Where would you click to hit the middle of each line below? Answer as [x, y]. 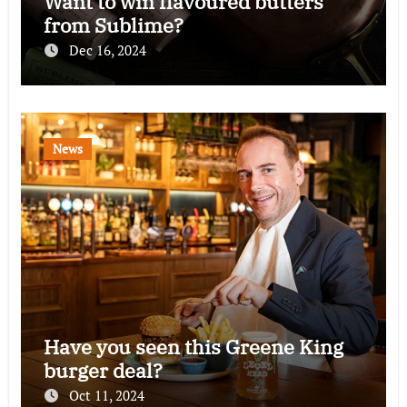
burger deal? [103, 371]
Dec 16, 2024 [107, 50]
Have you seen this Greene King [193, 347]
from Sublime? [113, 25]
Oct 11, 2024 [106, 396]
